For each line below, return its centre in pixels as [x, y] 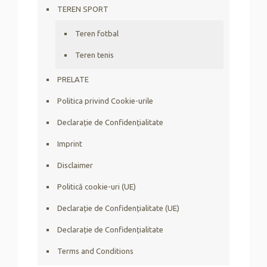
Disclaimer [75, 165]
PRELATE [73, 80]
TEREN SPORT [83, 9]
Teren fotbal [97, 34]
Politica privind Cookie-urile [105, 101]
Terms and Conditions [95, 251]
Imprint [70, 144]
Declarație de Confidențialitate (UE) [118, 208]
